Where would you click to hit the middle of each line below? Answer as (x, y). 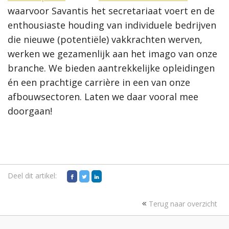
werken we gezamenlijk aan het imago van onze (112, 53)
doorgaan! (30, 111)
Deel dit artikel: (32, 175)
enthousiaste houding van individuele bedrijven (112, 25)
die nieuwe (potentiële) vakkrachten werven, (105, 39)
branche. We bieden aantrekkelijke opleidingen (111, 68)
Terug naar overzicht (182, 203)
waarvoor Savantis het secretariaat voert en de (111, 10)
